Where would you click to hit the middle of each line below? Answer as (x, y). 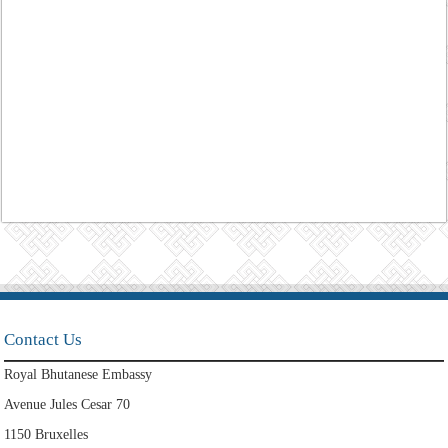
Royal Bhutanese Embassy (78, 374)
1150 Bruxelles (48, 434)
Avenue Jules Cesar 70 (67, 404)
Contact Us (43, 339)
